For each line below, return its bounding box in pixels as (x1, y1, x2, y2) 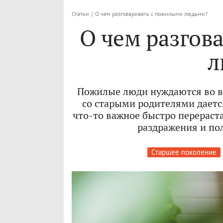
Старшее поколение (151, 147, 217, 157)
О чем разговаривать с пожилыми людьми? (95, 10, 208, 18)
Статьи (72, 10, 89, 18)
